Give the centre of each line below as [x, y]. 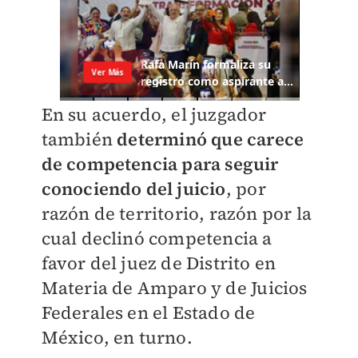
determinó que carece [211, 139]
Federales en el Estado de [148, 313]
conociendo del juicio [133, 189]
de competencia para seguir [160, 164]
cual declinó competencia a [157, 239]
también [79, 139]
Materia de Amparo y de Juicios [174, 288]
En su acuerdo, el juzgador [154, 115]
